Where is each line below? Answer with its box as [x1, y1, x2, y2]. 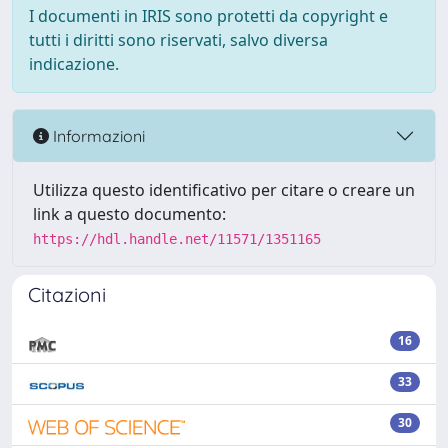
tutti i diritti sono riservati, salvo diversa [29, 29, 328, 51]
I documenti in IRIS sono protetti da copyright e [29, 5, 388, 27]
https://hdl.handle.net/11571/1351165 [33, 231, 321, 247]
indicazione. [29, 53, 119, 75]
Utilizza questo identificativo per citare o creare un [33, 179, 415, 201]
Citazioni [28, 282, 106, 307]
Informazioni [49, 125, 145, 146]
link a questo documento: [33, 203, 226, 225]
